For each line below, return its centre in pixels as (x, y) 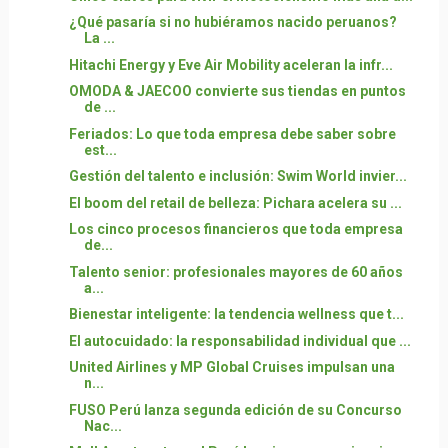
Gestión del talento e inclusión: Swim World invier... (237, 176)
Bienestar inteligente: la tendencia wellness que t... (236, 314)
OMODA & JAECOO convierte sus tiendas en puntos (237, 91)
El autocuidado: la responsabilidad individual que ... (239, 340)
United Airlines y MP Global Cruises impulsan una (231, 367)
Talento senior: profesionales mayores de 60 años (235, 271)
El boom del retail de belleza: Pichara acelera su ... (235, 202)
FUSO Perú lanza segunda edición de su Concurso (235, 409)
